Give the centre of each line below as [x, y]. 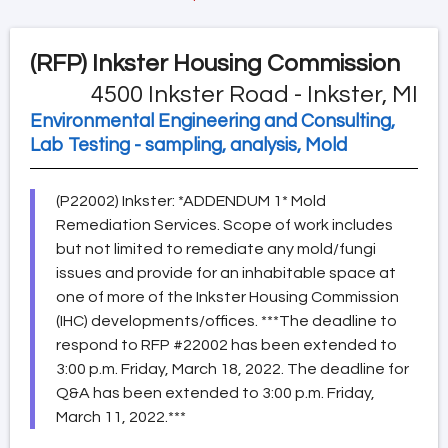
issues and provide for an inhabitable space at [226, 272]
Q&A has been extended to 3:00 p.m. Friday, [215, 392]
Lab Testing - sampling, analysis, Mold [188, 145]
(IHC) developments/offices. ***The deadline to [226, 320]
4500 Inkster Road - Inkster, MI [254, 94]
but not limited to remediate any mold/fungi [216, 248]
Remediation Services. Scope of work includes [224, 224]
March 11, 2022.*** [121, 416]
